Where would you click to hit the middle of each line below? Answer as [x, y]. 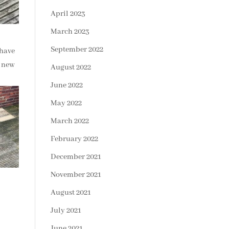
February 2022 [74, 139]
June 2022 [66, 85]
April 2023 [68, 14]
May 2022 [66, 103]
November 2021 [76, 175]
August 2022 [71, 67]
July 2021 [66, 211]
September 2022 [77, 50]
